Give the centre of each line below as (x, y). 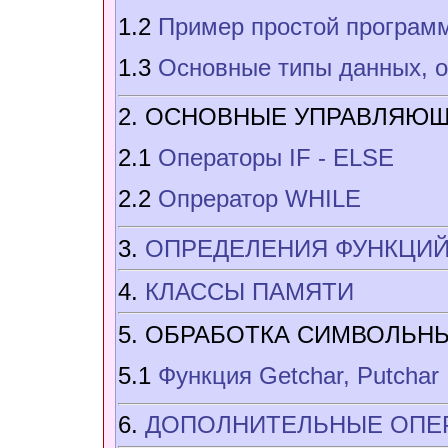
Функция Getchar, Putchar (298, 375)
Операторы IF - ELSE (276, 158)
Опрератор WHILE (259, 199)
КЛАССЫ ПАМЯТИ (249, 291)
